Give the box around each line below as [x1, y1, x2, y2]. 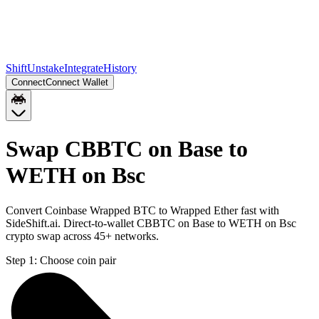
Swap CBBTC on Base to [6, 136, 248, 162]
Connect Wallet [46, 77, 108, 88]
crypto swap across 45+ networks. [6, 229, 159, 242]
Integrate [64, 62, 103, 74]
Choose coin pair [40, 253, 116, 266]
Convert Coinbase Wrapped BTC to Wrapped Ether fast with [6, 204, 279, 216]
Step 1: [6, 253, 37, 266]
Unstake [27, 62, 64, 74]
